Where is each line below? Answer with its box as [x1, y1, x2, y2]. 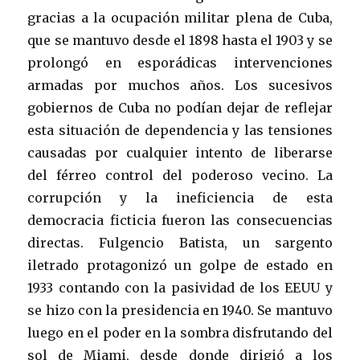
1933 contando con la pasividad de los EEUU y [27, 280, 333, 297]
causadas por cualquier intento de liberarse [27, 145, 333, 162]
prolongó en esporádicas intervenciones [27, 55, 333, 72]
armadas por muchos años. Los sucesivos [27, 77, 333, 94]
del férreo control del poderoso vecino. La [27, 167, 333, 184]
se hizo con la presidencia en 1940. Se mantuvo [27, 302, 333, 319]
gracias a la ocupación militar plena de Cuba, [27, 10, 333, 27]
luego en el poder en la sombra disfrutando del [27, 325, 333, 342]
